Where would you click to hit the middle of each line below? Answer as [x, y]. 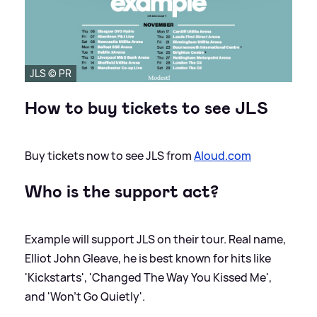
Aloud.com [223, 156]
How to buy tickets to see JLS [146, 109]
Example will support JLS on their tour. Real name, [155, 240]
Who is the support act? [122, 192]
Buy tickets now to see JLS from [109, 156]
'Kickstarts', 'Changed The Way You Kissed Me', [148, 278]
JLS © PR [51, 74]
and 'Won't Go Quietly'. [85, 297]
